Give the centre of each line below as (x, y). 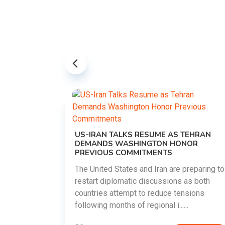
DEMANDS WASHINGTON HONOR (136, 144)
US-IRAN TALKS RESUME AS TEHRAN (143, 135)
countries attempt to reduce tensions (140, 193)
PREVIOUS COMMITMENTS (124, 153)
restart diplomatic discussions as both (142, 181)
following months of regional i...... (132, 205)
